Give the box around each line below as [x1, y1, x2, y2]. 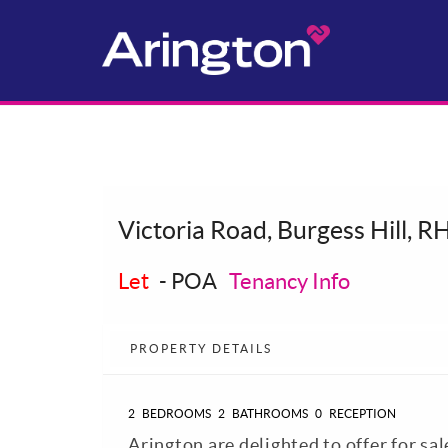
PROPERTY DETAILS [130, 341, 272, 355]
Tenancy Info [229, 268, 350, 293]
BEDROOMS [140, 406, 211, 420]
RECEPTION [327, 406, 396, 420]
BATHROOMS [230, 406, 308, 420]
